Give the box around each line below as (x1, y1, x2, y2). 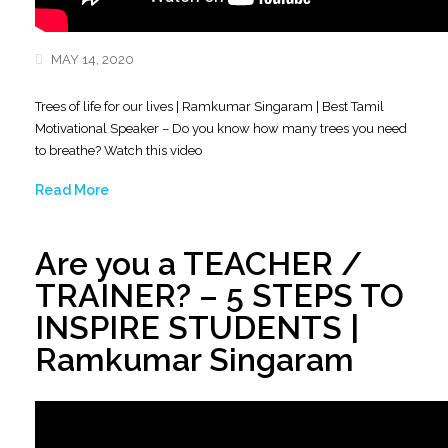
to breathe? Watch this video (35, 143, 202, 158)
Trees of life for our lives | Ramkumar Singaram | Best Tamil (35, 99, 384, 114)
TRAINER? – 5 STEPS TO (35, 277, 404, 314)
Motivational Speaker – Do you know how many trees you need (35, 121, 407, 136)
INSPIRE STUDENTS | (35, 309, 359, 346)
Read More (35, 182, 109, 198)
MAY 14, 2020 (48, 52, 134, 67)
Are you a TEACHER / (35, 245, 362, 282)
